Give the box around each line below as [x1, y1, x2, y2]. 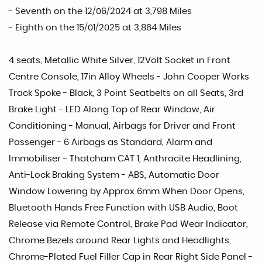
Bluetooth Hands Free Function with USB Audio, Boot [9, 204, 238, 213]
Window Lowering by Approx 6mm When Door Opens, [9, 187, 244, 196]
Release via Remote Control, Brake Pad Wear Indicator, [9, 220, 248, 229]
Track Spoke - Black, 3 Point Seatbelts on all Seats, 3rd [9, 89, 243, 98]
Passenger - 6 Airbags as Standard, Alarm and [9, 138, 212, 147]
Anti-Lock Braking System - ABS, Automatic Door [9, 171, 219, 180]
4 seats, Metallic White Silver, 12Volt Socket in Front [9, 56, 230, 65]
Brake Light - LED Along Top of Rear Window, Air [9, 105, 215, 115]
